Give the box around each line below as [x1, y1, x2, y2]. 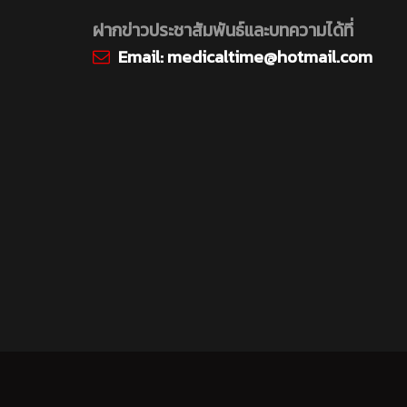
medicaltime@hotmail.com [167, 44, 372, 71]
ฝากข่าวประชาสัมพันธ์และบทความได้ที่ [93, 17, 353, 45]
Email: [118, 44, 167, 71]
